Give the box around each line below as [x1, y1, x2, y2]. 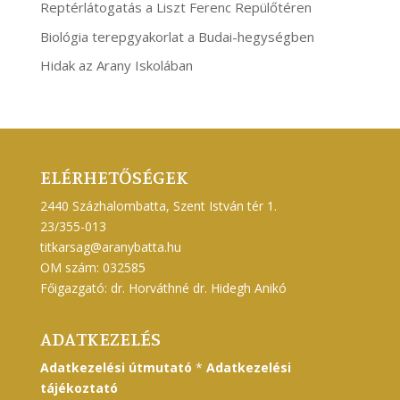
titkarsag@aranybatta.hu [39, 238, 181, 256]
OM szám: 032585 [39, 259, 146, 277]
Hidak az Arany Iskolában [39, 56, 193, 75]
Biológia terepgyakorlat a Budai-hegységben [39, 27, 314, 46]
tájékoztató [39, 379, 118, 397]
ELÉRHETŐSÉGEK [39, 164, 188, 189]
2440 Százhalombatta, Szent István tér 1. [39, 197, 277, 215]
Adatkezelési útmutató [39, 359, 192, 377]
